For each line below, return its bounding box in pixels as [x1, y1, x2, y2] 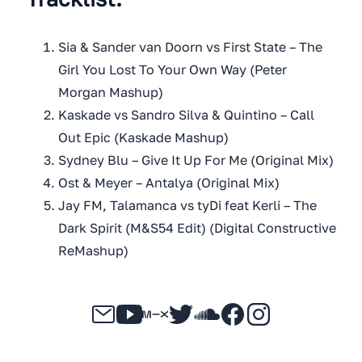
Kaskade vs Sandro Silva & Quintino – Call [58, 107, 314, 124]
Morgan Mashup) [58, 84, 163, 101]
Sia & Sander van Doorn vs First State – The [58, 39, 322, 56]
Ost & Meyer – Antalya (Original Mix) [58, 175, 280, 192]
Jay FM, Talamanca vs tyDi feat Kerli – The [58, 197, 317, 214]
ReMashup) [58, 242, 128, 259]
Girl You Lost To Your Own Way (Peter [58, 61, 287, 78]
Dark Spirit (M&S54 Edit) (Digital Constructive [58, 220, 336, 237]
